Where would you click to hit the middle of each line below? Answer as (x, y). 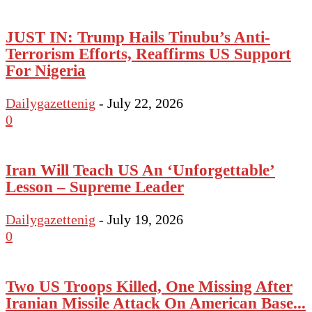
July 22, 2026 (145, 103)
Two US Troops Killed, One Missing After (149, 286)
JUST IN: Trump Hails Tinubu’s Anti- (138, 37)
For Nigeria (46, 70)
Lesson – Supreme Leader (95, 186)
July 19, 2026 (145, 220)
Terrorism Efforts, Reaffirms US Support (148, 53)
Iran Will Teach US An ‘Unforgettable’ (140, 170)
